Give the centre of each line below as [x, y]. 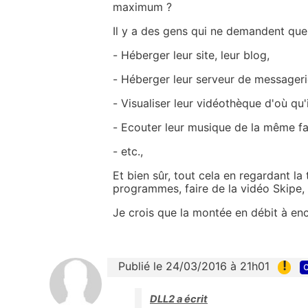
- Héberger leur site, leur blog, [191, 55]
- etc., [128, 152]
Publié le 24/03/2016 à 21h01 [194, 266]
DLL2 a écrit [179, 299]
